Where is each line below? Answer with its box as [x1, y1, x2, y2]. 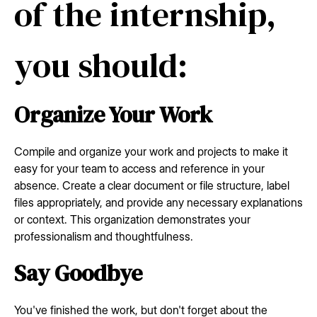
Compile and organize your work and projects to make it [14, 144, 288, 158]
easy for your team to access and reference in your [14, 161, 265, 175]
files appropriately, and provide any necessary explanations [14, 195, 303, 209]
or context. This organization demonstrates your [14, 212, 250, 226]
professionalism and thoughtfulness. [14, 229, 193, 243]
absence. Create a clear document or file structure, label [14, 178, 289, 192]
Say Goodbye [14, 257, 142, 289]
